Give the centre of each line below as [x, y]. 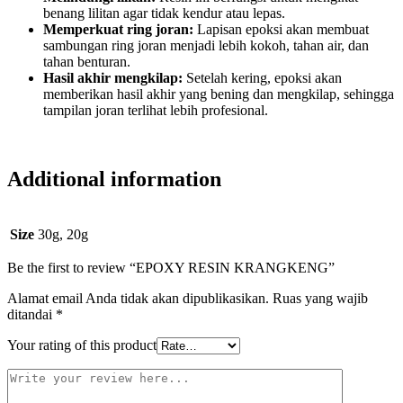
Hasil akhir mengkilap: [113, 78]
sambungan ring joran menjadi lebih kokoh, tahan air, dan [206, 46]
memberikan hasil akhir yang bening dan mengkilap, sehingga [219, 94]
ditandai [31, 315]
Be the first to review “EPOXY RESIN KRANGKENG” [171, 268]
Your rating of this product [82, 345]
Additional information [114, 179]
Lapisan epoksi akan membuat [281, 30]
